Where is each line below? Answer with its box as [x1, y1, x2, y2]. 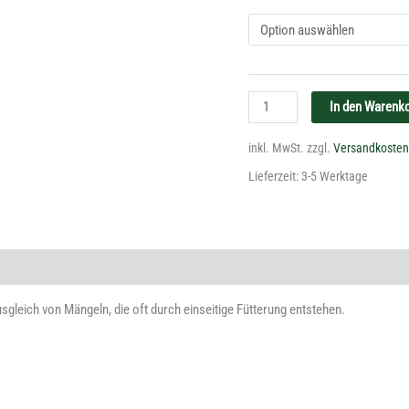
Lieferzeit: [248, 169, 301, 184]
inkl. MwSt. [248, 140, 304, 155]
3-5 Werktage [301, 169, 368, 184]
